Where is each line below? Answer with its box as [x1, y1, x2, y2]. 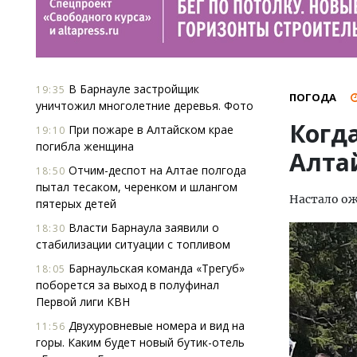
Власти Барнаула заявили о [65, 220, 219, 235]
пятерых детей [36, 196, 116, 211]
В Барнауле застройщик [65, 81, 199, 96]
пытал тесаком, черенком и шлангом [36, 179, 237, 194]
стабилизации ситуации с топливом [36, 237, 230, 252]
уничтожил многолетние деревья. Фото [36, 98, 253, 113]
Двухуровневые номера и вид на [65, 318, 245, 333]
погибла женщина [36, 139, 134, 154]
